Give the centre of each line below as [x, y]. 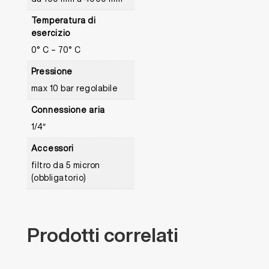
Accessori [53, 148]
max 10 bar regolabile [74, 88]
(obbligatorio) [59, 177]
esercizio [51, 33]
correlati [141, 234]
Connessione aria [68, 110]
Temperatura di [63, 20]
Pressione [52, 71]
